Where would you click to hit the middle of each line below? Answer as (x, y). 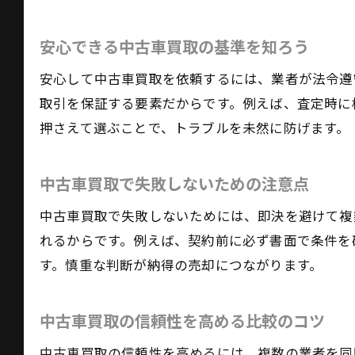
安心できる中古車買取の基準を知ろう (174, 48)
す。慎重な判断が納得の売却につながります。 (181, 266)
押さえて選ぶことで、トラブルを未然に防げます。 (195, 129)
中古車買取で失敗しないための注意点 (174, 185)
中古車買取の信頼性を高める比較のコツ (182, 322)
